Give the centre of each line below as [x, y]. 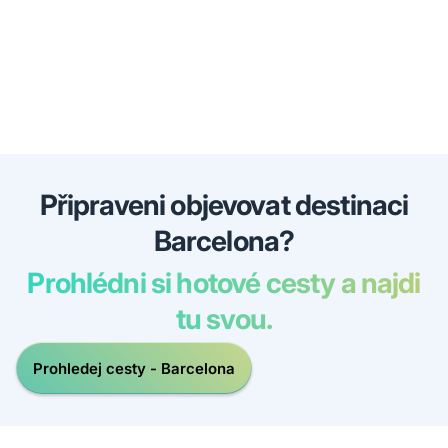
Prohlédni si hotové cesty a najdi [224, 283]
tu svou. [224, 319]
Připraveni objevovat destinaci [224, 205]
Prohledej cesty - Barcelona [134, 368]
